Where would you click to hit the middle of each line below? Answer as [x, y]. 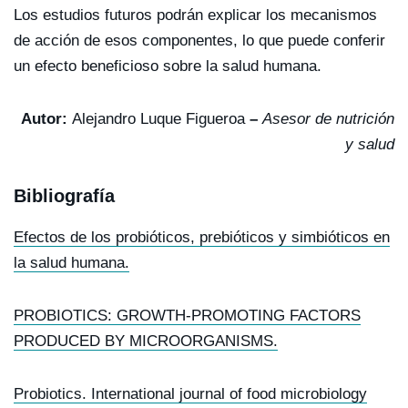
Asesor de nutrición [328, 118]
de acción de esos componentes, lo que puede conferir [199, 40]
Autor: [46, 118]
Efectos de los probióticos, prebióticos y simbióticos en [202, 237]
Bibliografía [64, 195]
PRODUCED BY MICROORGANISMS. [146, 341]
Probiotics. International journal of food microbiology [190, 393]
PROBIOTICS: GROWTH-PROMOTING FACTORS [187, 315]
